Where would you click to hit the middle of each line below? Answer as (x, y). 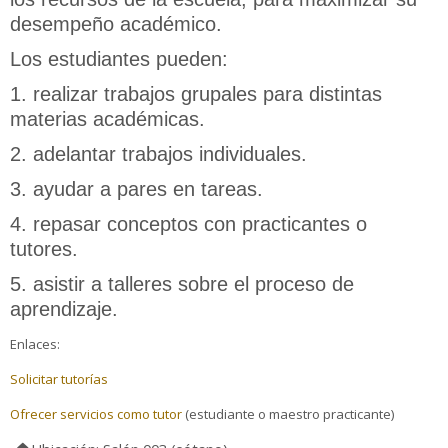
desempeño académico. (119, 23)
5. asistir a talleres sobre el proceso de (182, 283)
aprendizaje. (64, 308)
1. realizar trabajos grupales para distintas (196, 93)
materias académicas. (107, 118)
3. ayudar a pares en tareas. (136, 188)
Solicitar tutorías (59, 378)
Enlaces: (35, 343)
